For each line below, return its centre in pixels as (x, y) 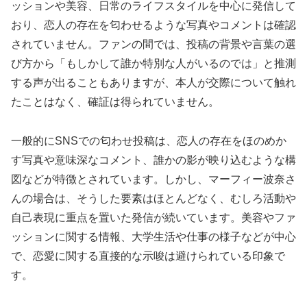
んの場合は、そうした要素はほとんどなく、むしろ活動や (153, 198)
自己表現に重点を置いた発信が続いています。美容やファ (153, 217)
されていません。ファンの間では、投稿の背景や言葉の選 (153, 45)
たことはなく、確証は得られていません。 (115, 102)
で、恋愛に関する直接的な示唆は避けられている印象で (148, 256)
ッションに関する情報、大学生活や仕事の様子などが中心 (153, 236)
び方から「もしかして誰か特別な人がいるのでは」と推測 (153, 64)
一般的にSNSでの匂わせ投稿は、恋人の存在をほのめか (149, 140)
